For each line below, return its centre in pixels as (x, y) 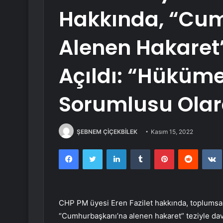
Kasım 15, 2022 (172, 132)
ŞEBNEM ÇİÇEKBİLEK (107, 132)
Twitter (113, 149)
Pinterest (188, 149)
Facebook (93, 149)
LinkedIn (139, 149)
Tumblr (160, 149)
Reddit (208, 149)
